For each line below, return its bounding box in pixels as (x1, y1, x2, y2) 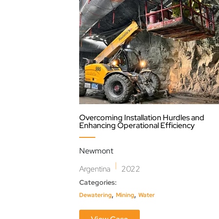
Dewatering (79, 191, 111, 199)
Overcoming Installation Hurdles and (79, 112, 204, 123)
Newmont (79, 146, 113, 156)
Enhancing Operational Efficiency (79, 120, 195, 131)
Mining (116, 191, 134, 199)
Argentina (79, 164, 110, 175)
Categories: (79, 178, 117, 187)
